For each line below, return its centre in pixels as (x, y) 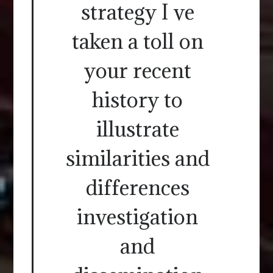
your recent (137, 71)
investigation (137, 217)
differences (137, 188)
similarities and (137, 158)
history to (137, 100)
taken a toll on (137, 41)
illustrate (137, 129)
